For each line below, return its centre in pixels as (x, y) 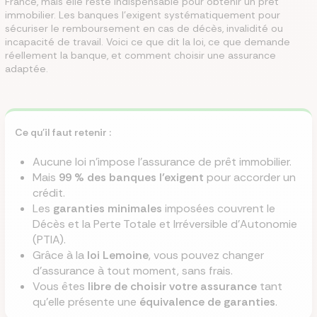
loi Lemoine (117, 255)
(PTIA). (49, 240)
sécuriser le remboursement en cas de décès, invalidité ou (144, 28)
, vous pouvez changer (206, 255)
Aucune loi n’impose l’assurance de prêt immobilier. (162, 162)
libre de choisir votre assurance (172, 286)
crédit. (48, 193)
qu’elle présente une (86, 302)
